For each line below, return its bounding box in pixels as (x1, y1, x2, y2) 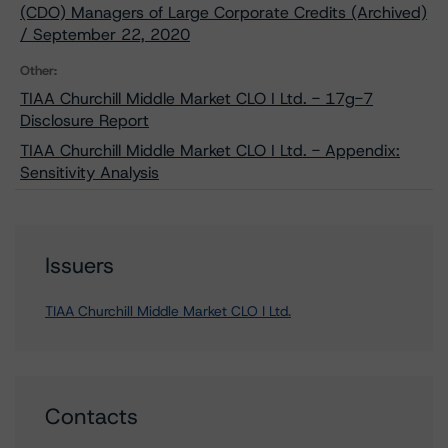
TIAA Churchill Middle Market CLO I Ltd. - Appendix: (20, 140, 400, 161)
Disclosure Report (20, 110, 149, 131)
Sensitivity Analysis (20, 162, 159, 183)
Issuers (45, 251, 114, 280)
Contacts (45, 402, 138, 431)
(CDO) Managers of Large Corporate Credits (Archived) (20, 2, 427, 23)
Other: (20, 62, 57, 79)
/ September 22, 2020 (20, 24, 190, 45)
